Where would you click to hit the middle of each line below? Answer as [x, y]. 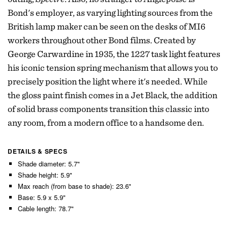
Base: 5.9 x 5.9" [42, 197]
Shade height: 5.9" [45, 175]
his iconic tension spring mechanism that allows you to [113, 67]
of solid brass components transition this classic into [108, 109]
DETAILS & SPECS [38, 151]
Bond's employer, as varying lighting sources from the [110, 12]
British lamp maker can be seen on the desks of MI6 [107, 26]
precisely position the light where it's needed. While [108, 81]
